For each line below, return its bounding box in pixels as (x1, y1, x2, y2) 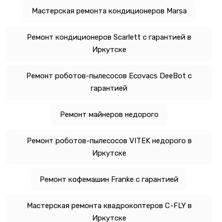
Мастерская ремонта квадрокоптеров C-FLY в (26, 201, 192, 210)
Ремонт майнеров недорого (59, 110, 159, 119)
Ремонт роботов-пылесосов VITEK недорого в (26, 136, 192, 145)
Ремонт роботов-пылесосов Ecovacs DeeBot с (26, 71, 192, 80)
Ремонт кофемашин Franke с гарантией (40, 174, 178, 184)
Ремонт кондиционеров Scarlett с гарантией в (27, 32, 191, 42)
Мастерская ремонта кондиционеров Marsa (31, 6, 187, 15)
